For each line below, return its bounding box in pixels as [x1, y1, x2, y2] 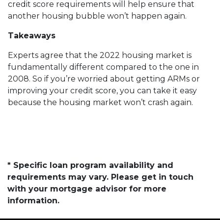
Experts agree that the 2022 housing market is [8, 51, 192, 60]
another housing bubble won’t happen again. [8, 11, 187, 21]
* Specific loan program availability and [7, 161, 173, 170]
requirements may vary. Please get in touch [7, 172, 193, 182]
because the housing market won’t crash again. [8, 98, 193, 107]
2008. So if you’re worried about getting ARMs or [8, 74, 200, 83]
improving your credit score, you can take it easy [8, 86, 197, 95]
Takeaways [8, 31, 55, 40]
